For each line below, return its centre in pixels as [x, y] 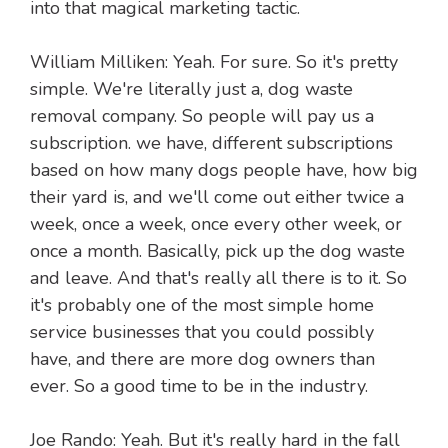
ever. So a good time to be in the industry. [199, 386]
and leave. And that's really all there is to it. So [218, 278]
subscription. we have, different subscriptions [211, 143]
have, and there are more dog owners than [202, 359]
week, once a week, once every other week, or [216, 224]
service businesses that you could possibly [202, 332]
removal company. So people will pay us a [202, 116]
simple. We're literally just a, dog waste [191, 89]
